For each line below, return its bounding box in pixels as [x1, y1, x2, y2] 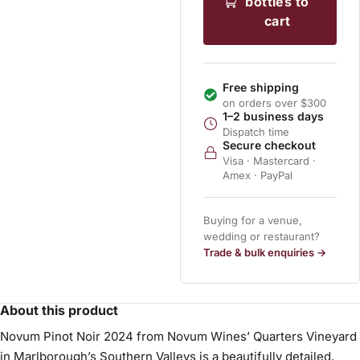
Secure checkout [223, 138, 316, 152]
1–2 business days [223, 109, 324, 123]
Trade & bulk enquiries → [203, 246, 326, 259]
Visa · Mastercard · [223, 154, 316, 167]
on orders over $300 [223, 96, 326, 109]
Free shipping [223, 80, 299, 94]
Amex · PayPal [223, 169, 292, 182]
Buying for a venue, [203, 214, 302, 227]
